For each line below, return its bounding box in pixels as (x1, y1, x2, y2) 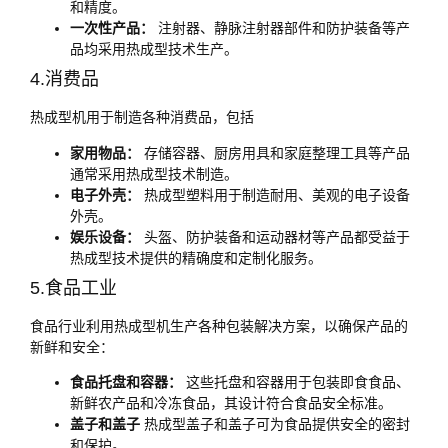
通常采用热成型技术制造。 (70, 165, 238, 182)
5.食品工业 (30, 277, 117, 298)
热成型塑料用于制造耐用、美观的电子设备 (140, 186, 410, 203)
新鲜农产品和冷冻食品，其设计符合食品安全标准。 (70, 395, 392, 412)
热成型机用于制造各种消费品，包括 (30, 109, 254, 126)
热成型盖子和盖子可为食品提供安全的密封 (140, 416, 410, 433)
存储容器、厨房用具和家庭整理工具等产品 (140, 144, 410, 161)
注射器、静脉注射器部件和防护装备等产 (154, 20, 410, 37)
